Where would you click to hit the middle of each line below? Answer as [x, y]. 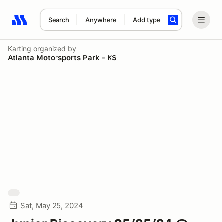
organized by [54, 48]
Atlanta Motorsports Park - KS [62, 58]
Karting [20, 48]
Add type [146, 20]
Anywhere [101, 20]
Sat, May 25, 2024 [52, 205]
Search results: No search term [69, 25]
